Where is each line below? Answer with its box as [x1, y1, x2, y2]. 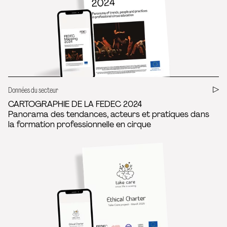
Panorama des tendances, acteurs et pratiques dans [8, 109, 209, 120]
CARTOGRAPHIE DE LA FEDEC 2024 [8, 99, 142, 109]
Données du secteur [8, 85, 58, 95]
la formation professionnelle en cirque [8, 119, 151, 130]
